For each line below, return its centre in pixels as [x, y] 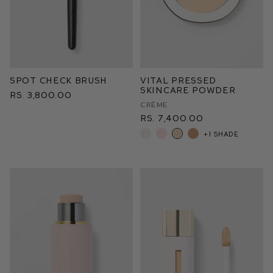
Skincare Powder [188, 90]
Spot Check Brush [59, 80]
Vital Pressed [179, 80]
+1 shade [221, 133]
